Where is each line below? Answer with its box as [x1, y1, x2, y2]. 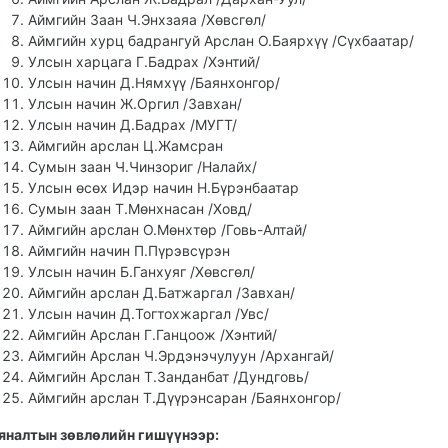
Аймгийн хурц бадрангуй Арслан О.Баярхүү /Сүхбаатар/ [28, 32, 414, 49]
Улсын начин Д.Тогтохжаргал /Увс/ [28, 305, 269, 322]
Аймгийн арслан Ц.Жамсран [28, 137, 223, 154]
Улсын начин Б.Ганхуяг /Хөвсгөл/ [28, 263, 255, 280]
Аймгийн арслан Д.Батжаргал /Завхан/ [28, 284, 295, 301]
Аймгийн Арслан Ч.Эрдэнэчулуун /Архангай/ [28, 347, 334, 364]
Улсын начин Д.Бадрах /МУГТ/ [28, 116, 237, 133]
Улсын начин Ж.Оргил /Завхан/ [28, 95, 242, 112]
